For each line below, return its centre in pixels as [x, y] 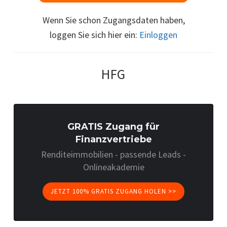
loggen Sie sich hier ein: [94, 34]
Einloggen [158, 34]
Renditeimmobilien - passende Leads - [113, 154]
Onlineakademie [113, 167]
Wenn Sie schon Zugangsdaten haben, [113, 20]
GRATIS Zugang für [113, 126]
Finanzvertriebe [113, 139]
